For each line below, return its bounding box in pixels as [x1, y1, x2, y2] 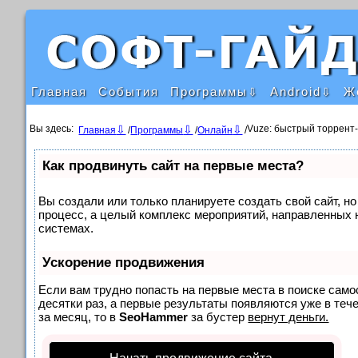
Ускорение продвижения [42, 255, 205, 270]
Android [270, 85, 322, 98]
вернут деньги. [248, 310, 329, 324]
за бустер [188, 310, 249, 324]
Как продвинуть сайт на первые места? [42, 158, 304, 173]
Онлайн [197, 125, 233, 136]
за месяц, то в [38, 310, 120, 324]
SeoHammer [119, 310, 189, 324]
